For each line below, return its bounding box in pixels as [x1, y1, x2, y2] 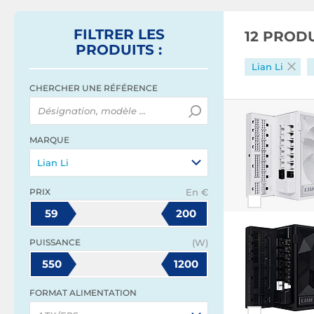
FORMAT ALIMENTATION [29, 287, 137, 298]
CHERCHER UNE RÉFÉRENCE [29, 83, 158, 93]
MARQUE [29, 135, 69, 145]
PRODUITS [76, 41, 154, 58]
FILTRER [73, 26, 138, 43]
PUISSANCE [29, 237, 81, 247]
